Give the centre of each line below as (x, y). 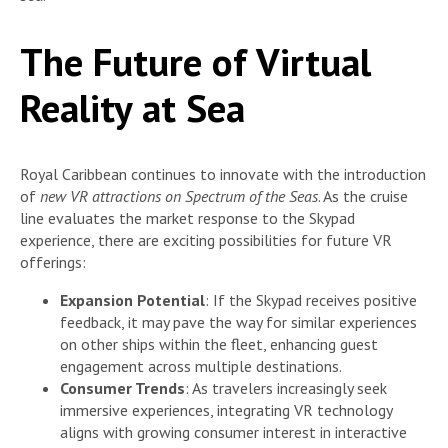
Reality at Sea (132, 107)
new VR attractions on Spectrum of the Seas (179, 196)
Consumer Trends (122, 388)
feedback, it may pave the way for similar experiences (238, 322)
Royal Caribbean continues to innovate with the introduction (223, 174)
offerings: (53, 262)
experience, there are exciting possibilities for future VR (206, 240)
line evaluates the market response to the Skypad (187, 218)
